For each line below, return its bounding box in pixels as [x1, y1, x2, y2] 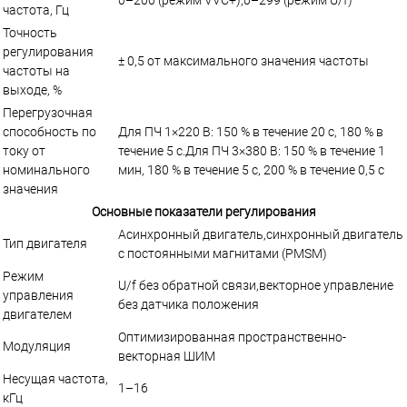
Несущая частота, [3, 371, 108, 386]
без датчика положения [118, 296, 259, 312]
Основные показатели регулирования [91, 203, 316, 219]
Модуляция [3, 338, 71, 353]
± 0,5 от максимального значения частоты [118, 53, 369, 68]
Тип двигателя [3, 235, 87, 251]
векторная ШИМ [118, 348, 215, 363]
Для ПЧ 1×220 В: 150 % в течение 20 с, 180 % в [118, 124, 383, 139]
